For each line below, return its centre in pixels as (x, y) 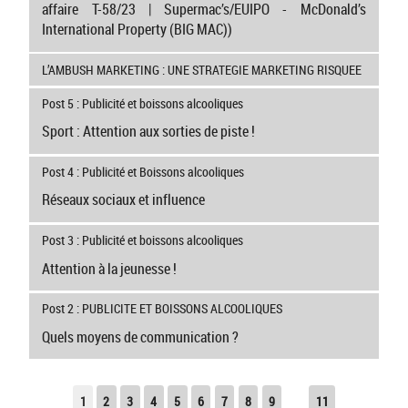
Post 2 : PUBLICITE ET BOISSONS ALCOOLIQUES (163, 309)
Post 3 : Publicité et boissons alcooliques (143, 240)
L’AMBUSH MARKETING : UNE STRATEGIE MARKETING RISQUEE (202, 69)
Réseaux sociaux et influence (124, 200)
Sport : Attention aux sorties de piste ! (149, 132)
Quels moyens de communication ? (141, 337)
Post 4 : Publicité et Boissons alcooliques (143, 171)
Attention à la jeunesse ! (110, 268)
